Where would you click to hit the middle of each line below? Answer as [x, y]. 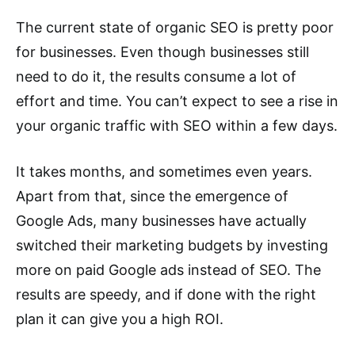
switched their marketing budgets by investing [172, 246]
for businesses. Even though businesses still [162, 52]
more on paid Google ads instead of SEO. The [168, 270]
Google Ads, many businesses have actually [161, 221]
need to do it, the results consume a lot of [156, 77]
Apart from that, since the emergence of [152, 197]
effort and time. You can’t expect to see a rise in [177, 101]
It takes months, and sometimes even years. [164, 172]
